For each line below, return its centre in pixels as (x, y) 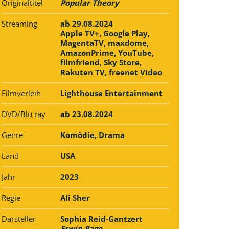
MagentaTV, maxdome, (104, 43)
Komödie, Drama (92, 135)
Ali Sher (75, 198)
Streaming (19, 24)
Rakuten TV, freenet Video (111, 72)
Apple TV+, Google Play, (105, 33)
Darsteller (19, 219)
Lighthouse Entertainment (111, 93)
